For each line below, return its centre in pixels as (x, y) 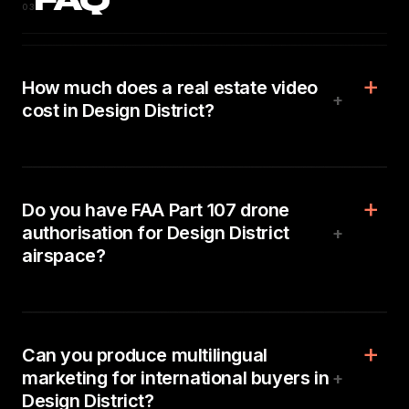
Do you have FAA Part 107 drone (156, 210)
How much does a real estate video (170, 88)
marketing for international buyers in (176, 378)
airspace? (64, 256)
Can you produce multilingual (145, 355)
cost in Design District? (118, 110)
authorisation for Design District (156, 233)
